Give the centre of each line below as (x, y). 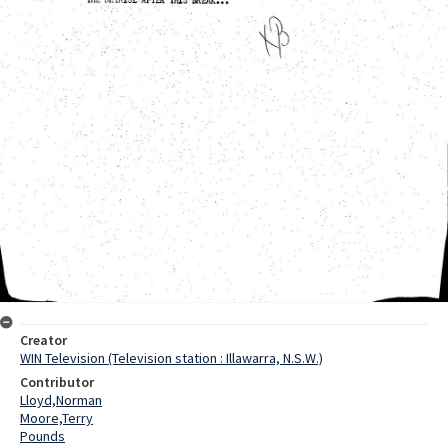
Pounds (42, 435)
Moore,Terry (56, 417)
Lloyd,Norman (61, 399)
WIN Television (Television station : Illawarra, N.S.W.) (171, 357)
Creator (43, 339)
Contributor (57, 381)
